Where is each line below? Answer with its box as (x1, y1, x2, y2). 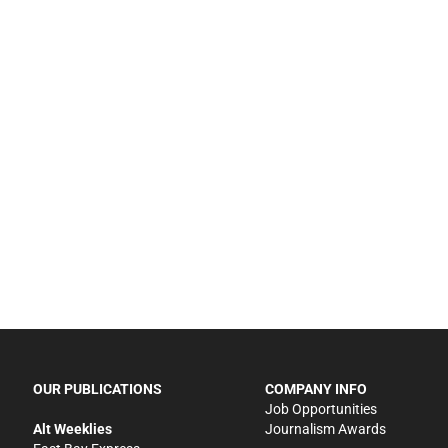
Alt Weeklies (33, 420, 113, 437)
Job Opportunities (264, 400, 377, 417)
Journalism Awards (264, 420, 386, 437)
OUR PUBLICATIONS (33, 380, 163, 397)
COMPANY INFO (264, 380, 367, 397)
